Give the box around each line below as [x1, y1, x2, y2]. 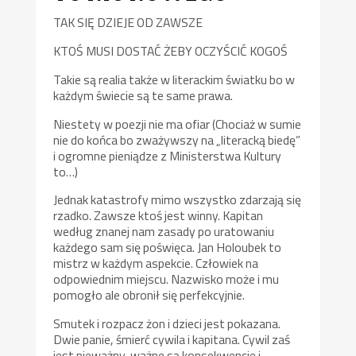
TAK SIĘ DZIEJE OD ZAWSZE [53, 13, 203, 33]
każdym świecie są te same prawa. [53, 85, 234, 105]
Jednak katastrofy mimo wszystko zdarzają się [53, 190, 302, 210]
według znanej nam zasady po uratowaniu [53, 222, 275, 242]
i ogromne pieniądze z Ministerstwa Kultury [53, 145, 282, 165]
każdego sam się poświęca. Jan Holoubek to [53, 238, 282, 257]
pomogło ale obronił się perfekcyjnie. [53, 285, 246, 305]
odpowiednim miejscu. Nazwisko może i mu [53, 269, 280, 289]
